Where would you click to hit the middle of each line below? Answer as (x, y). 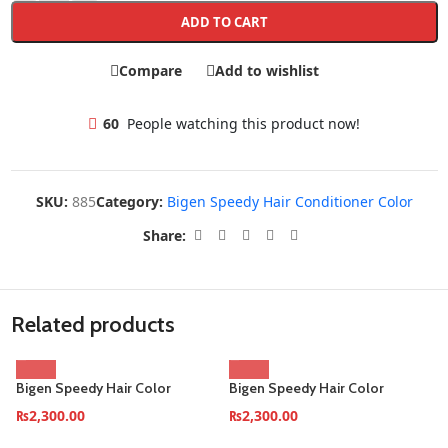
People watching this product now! (243, 123)
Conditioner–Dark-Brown (309, 407)
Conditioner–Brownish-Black (107, 407)
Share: (164, 235)
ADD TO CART (224, 21)
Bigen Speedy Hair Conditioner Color (289, 201)
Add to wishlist (266, 70)
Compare (150, 70)
